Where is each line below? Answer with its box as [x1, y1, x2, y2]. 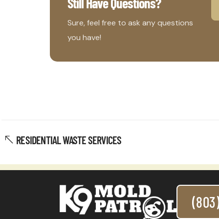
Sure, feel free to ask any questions [67, 17, 193, 28]
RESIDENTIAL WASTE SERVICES [16, 133, 122, 146]
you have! [67, 32, 101, 43]
